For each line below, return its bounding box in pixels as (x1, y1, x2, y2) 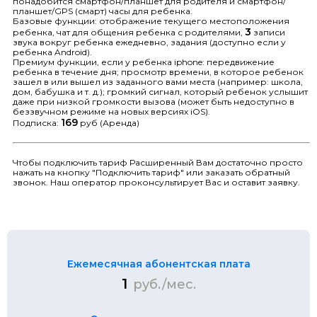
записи (251, 26, 285, 38)
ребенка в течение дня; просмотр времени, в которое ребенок (13, 66, 304, 77)
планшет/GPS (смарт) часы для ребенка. (13, 5, 192, 16)
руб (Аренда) (78, 117, 139, 128)
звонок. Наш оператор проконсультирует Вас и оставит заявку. (13, 176, 300, 188)
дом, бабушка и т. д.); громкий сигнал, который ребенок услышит (13, 86, 308, 97)
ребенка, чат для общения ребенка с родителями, (13, 26, 245, 38)
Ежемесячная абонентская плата (67, 257, 250, 270)
